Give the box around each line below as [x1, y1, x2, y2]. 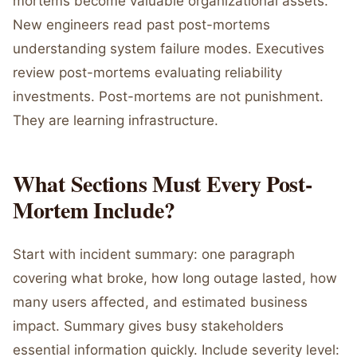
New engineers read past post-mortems [13, 17, 270, 33]
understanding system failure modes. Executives [13, 41, 324, 57]
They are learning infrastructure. [13, 112, 218, 128]
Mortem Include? [13, 194, 175, 226]
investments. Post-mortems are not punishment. [13, 88, 324, 104]
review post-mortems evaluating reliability [13, 65, 282, 80]
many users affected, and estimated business [13, 294, 308, 310]
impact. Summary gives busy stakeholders [13, 318, 284, 334]
